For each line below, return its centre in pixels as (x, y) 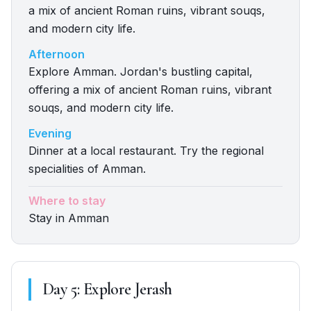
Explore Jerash (127, 289)
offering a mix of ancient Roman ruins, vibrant (150, 90)
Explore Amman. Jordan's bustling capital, (141, 72)
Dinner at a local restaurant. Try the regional (146, 151)
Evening (50, 133)
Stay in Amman (69, 218)
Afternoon (57, 54)
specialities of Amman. (87, 169)
